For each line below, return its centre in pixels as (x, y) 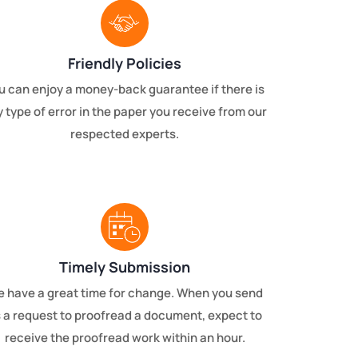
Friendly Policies (125, 64)
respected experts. (125, 134)
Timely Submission (125, 267)
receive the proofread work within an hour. (125, 338)
